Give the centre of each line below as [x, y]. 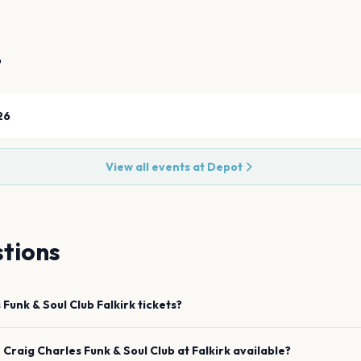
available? [262, 351]
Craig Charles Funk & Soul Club [89, 351]
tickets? [159, 305]
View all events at [156, 167]
